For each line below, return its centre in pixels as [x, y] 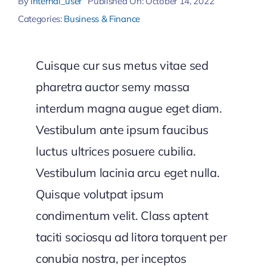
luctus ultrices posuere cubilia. [116, 151]
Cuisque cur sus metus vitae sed [122, 65]
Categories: [41, 19]
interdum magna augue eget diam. [129, 108]
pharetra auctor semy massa [113, 86]
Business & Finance [102, 19]
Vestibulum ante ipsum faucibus [122, 129]
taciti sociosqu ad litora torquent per [131, 237]
